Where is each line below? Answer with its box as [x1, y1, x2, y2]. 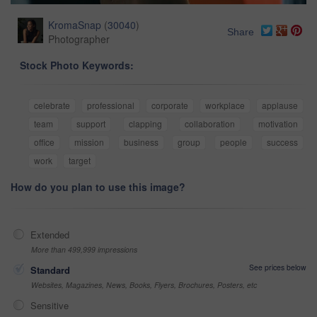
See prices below [249, 261, 306, 272]
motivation [258, 117, 298, 129]
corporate [151, 98, 188, 111]
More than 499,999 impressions [31, 243, 137, 255]
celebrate [34, 98, 70, 111]
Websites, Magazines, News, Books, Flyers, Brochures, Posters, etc [31, 279, 257, 290]
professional [87, 98, 134, 111]
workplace [205, 98, 245, 111]
